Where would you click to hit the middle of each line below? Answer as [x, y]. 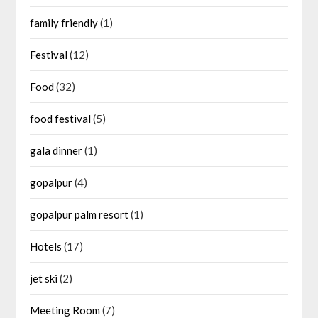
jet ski [44, 279]
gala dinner [56, 151]
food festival [61, 119]
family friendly [64, 23]
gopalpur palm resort [79, 215]
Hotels [46, 247]
